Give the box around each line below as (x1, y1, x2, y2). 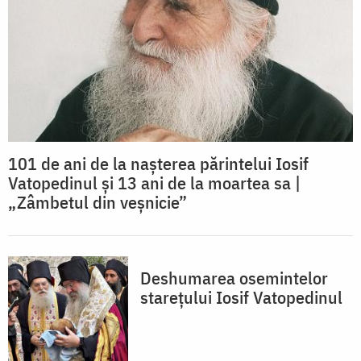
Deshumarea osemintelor (140, 265, 328, 289)
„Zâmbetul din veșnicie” (8, 189, 187, 214)
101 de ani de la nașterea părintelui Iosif (8, 151, 309, 175)
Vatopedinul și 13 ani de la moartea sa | (8, 170, 301, 194)
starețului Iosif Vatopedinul (140, 284, 342, 309)
